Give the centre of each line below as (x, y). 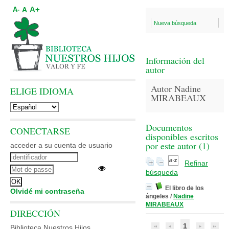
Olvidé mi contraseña (47, 191)
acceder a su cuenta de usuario (61, 145)
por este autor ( (174, 146)
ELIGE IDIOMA (42, 91)
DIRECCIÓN (35, 213)
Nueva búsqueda (175, 23)
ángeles (157, 196)
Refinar (196, 163)
